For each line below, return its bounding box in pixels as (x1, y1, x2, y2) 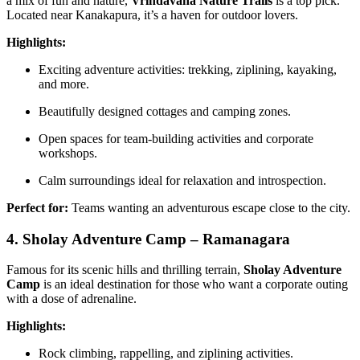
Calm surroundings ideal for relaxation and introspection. (39, 173, 326, 187)
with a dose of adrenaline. (6, 292, 137, 306)
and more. (39, 76, 89, 91)
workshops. (39, 145, 97, 160)
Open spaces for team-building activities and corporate (39, 131, 313, 145)
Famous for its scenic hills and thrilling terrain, (6, 263, 243, 277)
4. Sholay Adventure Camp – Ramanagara (6, 230, 290, 247)
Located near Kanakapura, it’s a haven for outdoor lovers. (6, 7, 298, 22)
